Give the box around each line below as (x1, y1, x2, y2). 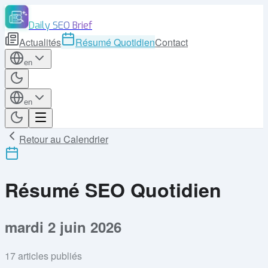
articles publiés (18, 248, 82, 263)
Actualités (19, 35, 61, 49)
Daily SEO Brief (29, 19, 92, 32)
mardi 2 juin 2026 (5, 216, 121, 237)
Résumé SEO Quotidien (5, 176, 221, 204)
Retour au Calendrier (19, 132, 108, 146)
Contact (155, 35, 188, 49)
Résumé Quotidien (75, 35, 155, 49)
